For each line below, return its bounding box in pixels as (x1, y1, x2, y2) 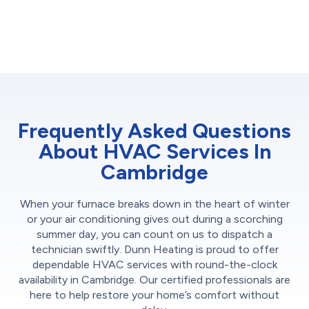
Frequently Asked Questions (18, 117, 291, 143)
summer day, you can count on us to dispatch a (37, 227, 272, 241)
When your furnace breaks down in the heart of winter (19, 197, 290, 210)
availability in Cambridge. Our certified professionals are (19, 272, 290, 286)
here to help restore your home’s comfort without (30, 288, 279, 301)
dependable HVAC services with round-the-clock (32, 257, 277, 271)
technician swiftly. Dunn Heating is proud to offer (30, 242, 279, 256)
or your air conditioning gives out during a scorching (26, 212, 283, 226)
